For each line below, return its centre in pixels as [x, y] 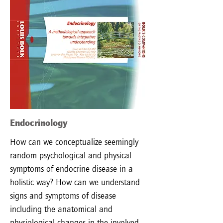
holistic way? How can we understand [75, 182]
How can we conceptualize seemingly [74, 142]
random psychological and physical [71, 155]
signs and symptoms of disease [63, 196]
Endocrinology [39, 123]
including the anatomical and [61, 209]
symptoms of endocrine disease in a [71, 169]
